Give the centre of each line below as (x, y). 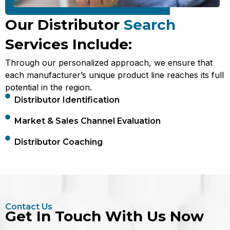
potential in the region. (49, 87)
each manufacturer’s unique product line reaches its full (114, 75)
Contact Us (29, 207)
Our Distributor (62, 25)
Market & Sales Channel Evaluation (87, 121)
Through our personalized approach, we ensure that (109, 63)
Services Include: (69, 44)
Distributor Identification (67, 100)
